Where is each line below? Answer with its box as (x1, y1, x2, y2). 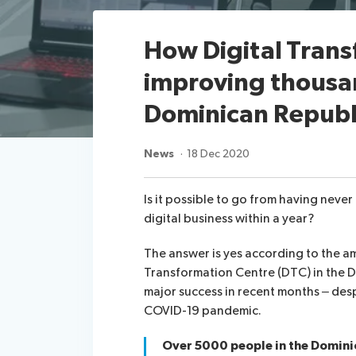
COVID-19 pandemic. (144, 303, 261, 319)
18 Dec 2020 (187, 146, 250, 161)
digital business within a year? (144, 211, 314, 226)
